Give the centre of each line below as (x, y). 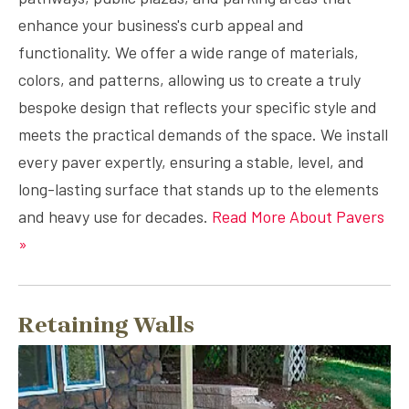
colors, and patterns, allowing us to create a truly (189, 79)
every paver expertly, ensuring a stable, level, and (191, 162)
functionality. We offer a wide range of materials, (189, 52)
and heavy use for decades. (115, 216)
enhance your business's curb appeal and (161, 25)
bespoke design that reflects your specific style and (198, 107)
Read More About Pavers (298, 216)
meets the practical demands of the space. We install (203, 134)
